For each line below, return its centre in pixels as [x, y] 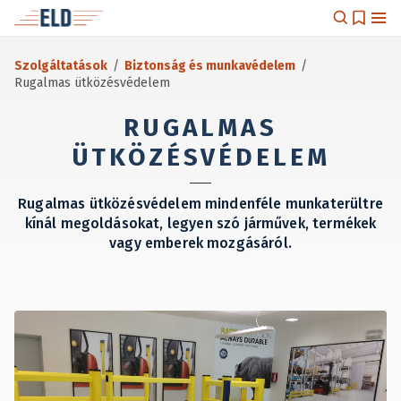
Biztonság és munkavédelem [210, 66]
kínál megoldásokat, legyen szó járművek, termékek [200, 223]
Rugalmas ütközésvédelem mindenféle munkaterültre [200, 204]
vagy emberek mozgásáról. [200, 243]
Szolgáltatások [61, 66]
